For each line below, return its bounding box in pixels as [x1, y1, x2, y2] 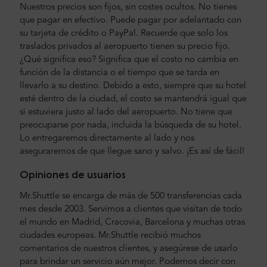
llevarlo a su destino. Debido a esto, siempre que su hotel [20, 81, 246, 91]
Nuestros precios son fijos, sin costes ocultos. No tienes [20, 2, 237, 12]
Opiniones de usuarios [20, 167, 126, 181]
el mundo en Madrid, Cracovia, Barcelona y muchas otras [20, 218, 245, 227]
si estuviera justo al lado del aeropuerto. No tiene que [20, 107, 232, 117]
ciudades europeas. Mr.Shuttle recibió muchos [20, 231, 201, 240]
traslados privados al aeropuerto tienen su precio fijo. [20, 42, 230, 51]
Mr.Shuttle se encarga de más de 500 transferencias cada [20, 191, 242, 201]
